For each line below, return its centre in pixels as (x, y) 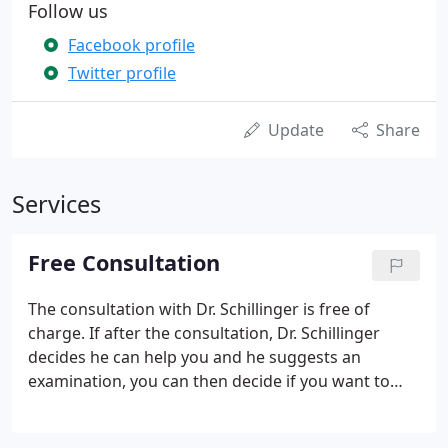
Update (296, 130)
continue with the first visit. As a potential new (202, 405)
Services (56, 204)
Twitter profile (122, 73)
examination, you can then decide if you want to (209, 381)
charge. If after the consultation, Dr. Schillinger (204, 333)
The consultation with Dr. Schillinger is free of (199, 309)
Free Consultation (124, 262)
